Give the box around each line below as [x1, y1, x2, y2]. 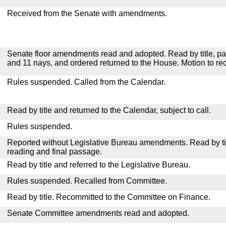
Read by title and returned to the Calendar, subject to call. [7, 106, 211, 115]
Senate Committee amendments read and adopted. [7, 209, 189, 217]
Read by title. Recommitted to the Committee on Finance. [7, 193, 210, 201]
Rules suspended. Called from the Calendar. [7, 78, 165, 86]
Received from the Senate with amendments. [7, 9, 167, 18]
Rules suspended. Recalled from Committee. [7, 177, 167, 185]
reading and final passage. [7, 147, 102, 156]
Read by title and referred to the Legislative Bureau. [7, 160, 190, 169]
